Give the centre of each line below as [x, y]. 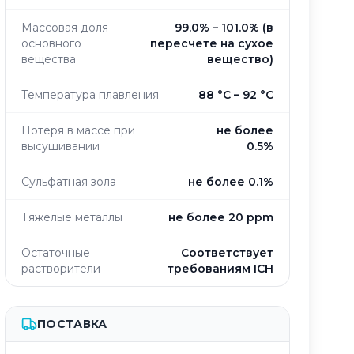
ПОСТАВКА [72, 324]
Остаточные [56, 253]
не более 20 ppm [221, 217]
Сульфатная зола [69, 182]
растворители [61, 269]
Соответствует [227, 253]
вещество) [240, 59]
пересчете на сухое [212, 43]
